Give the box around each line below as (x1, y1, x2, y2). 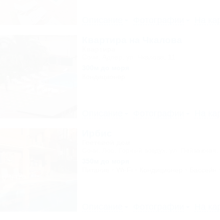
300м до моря (82, 64, 129, 72)
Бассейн (189, 166, 217, 174)
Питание (82, 166, 110, 174)
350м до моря (82, 157, 129, 165)
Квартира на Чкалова (82, 35, 182, 45)
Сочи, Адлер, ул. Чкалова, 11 (82, 53, 175, 61)
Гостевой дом (82, 138, 130, 146)
